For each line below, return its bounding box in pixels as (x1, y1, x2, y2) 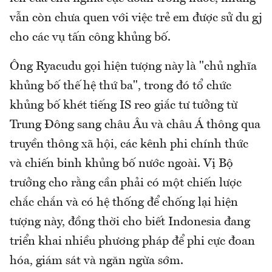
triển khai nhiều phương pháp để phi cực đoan (10, 235, 255, 248)
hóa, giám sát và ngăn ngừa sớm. (10, 254, 183, 267)
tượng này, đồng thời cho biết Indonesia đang (10, 216, 250, 228)
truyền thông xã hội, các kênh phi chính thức (10, 138, 248, 151)
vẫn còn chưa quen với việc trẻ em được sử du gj (10, 12, 262, 24)
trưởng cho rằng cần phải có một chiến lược (10, 177, 242, 189)
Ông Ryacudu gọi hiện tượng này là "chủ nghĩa (10, 60, 257, 73)
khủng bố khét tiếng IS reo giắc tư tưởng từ (10, 99, 237, 112)
